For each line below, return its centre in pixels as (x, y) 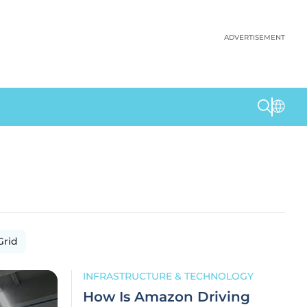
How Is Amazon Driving (167, 297)
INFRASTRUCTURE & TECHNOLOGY (168, 276)
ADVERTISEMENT (255, 37)
